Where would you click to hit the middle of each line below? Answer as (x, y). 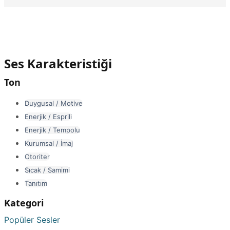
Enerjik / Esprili (48, 116)
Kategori (24, 203)
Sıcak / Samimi (47, 170)
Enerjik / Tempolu (52, 130)
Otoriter (37, 156)
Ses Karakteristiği (58, 63)
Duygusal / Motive (54, 103)
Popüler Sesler (32, 219)
